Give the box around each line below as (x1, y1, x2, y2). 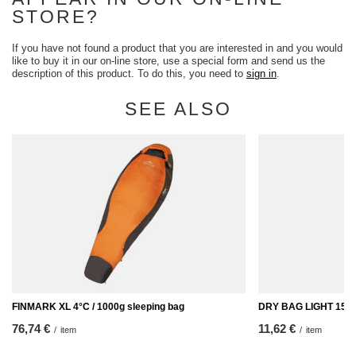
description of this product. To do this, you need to (12, 68, 246, 79)
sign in (246, 68, 277, 79)
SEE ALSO (124, 99, 232, 119)
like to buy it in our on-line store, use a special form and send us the (12, 55, 325, 67)
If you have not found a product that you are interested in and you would (12, 42, 342, 54)
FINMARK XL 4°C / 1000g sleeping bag (12, 301, 184, 312)
